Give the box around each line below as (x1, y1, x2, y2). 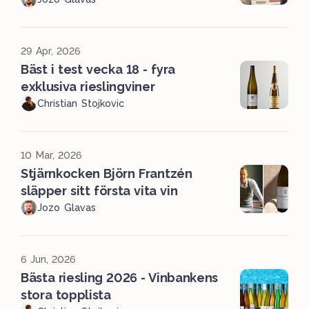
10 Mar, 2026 (21, 150, 82, 161)
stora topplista (21, 288, 111, 303)
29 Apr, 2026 (21, 46, 81, 57)
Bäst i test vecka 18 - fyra (21, 62, 175, 77)
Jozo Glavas (37, 202, 96, 214)
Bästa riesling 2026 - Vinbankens (21, 270, 219, 286)
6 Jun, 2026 (21, 254, 76, 266)
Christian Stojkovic (37, 98, 124, 110)
